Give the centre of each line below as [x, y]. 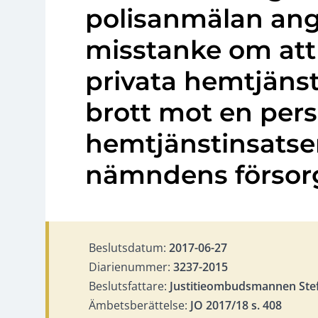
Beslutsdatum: [129, 247]
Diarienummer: [131, 267]
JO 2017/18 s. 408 [236, 305]
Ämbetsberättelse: [139, 305]
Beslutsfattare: [129, 286]
